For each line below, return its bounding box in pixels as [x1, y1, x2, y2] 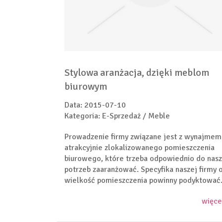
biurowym [64, 80, 107, 93]
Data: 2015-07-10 [64, 100, 126, 110]
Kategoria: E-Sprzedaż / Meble [64, 111, 170, 121]
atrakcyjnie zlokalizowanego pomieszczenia [64, 143, 215, 153]
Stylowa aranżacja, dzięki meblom [64, 66, 209, 79]
